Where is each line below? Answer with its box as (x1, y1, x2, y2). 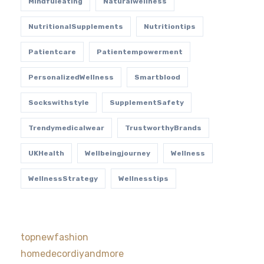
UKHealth (28, 149, 64, 157)
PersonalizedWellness (28, 73, 114, 81)
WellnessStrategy (28, 174, 98, 183)
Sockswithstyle (28, 98, 89, 107)
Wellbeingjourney (84, 149, 150, 157)
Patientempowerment (96, 48, 183, 56)
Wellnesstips (118, 174, 169, 183)
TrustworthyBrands (124, 124, 202, 132)
